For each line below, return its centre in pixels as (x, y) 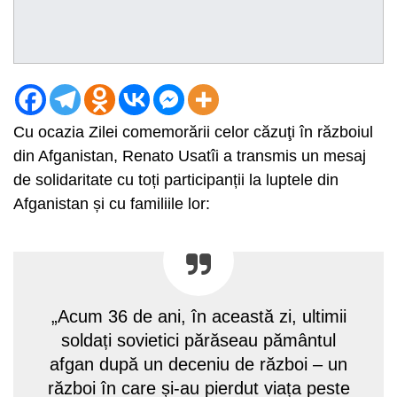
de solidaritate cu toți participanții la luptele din (176, 179)
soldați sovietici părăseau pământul (198, 340)
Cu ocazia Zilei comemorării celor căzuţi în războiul (193, 132)
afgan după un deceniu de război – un (198, 364)
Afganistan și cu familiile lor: (116, 203)
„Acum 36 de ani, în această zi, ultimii (198, 316)
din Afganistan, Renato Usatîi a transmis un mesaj (190, 156)
